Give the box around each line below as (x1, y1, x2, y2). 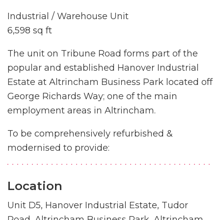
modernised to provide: (7, 142, 110, 153)
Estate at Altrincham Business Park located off (7, 76, 213, 87)
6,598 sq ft (7, 25, 52, 36)
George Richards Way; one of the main (7, 90, 177, 102)
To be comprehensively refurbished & (7, 128, 173, 139)
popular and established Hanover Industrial (7, 62, 199, 73)
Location (7, 178, 62, 193)
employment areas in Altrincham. (7, 105, 156, 116)
